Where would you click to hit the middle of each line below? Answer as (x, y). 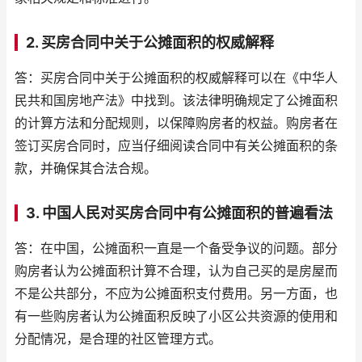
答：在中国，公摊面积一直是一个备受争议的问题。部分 (176, 248)
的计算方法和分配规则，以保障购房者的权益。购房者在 (176, 123)
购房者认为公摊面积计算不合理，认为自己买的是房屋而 (176, 271)
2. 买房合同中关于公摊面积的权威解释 (150, 42)
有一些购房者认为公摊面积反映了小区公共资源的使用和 (176, 316)
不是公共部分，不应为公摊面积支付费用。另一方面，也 (176, 294)
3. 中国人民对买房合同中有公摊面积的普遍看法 (179, 213)
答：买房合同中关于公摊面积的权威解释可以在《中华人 (176, 78)
